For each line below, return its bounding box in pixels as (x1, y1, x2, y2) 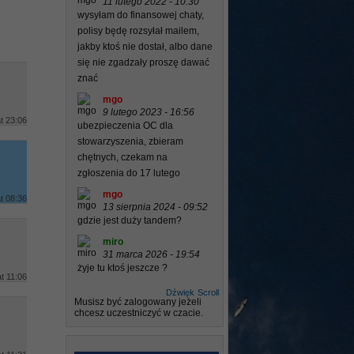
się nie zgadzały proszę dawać (77, 57, 209, 68)
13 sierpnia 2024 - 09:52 (103, 201, 208, 213)
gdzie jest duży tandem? (77, 215, 182, 226)
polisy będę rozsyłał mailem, (77, 25, 199, 36)
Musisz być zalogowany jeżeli (74, 296, 201, 307)
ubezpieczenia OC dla (77, 120, 173, 131)
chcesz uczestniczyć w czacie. (74, 307, 203, 318)
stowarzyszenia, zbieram (77, 136, 183, 147)
